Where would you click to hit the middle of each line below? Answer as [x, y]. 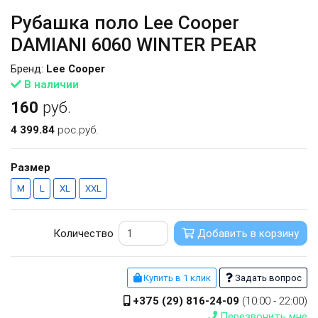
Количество [83, 233]
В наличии [50, 84]
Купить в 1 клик [176, 278]
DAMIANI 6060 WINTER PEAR [133, 44]
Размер [31, 168]
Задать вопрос [267, 278]
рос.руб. [78, 130]
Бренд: [28, 69]
